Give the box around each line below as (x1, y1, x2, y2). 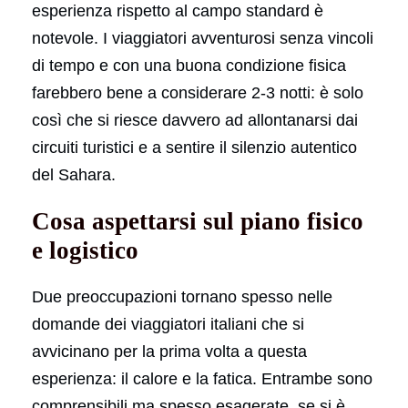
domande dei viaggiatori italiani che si (32, 314, 304, 333)
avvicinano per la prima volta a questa (32, 342, 307, 361)
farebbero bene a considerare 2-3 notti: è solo (32, 83, 363, 102)
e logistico (32, 236, 138, 264)
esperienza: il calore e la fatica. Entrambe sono (32, 369, 372, 388)
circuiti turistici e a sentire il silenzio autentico (32, 138, 357, 157)
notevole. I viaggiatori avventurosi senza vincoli (32, 28, 373, 47)
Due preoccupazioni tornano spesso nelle (32, 287, 332, 306)
